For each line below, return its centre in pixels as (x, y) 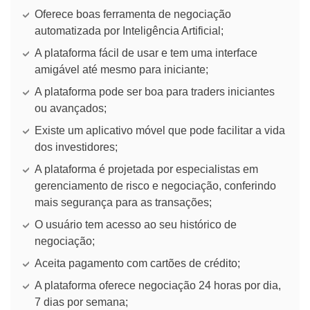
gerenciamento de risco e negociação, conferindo (155, 185)
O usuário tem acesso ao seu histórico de (136, 224)
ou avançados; (71, 108)
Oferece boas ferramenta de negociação (133, 14)
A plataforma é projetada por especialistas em (146, 169)
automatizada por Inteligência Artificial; (129, 30)
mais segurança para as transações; (123, 202)
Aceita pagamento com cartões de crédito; (137, 263)
